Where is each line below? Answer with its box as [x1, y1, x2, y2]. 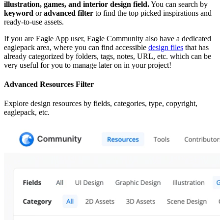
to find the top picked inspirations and [93, 8, 212, 17]
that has [183, 43, 209, 52]
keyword [4, 8, 33, 17]
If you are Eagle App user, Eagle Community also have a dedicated [4, 34, 211, 43]
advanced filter [44, 8, 93, 17]
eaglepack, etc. [4, 108, 50, 117]
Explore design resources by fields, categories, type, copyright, [4, 99, 197, 108]
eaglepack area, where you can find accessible [4, 43, 148, 52]
